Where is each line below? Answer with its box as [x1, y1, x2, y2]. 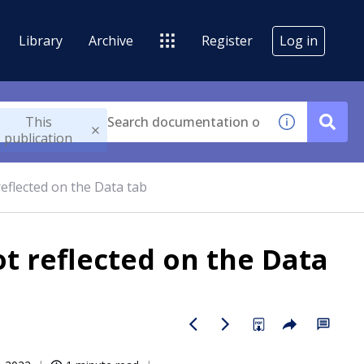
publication [4, 129, 73, 147]
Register [201, 31, 253, 50]
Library [19, 31, 63, 50]
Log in [279, 31, 318, 50]
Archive [89, 31, 133, 50]
